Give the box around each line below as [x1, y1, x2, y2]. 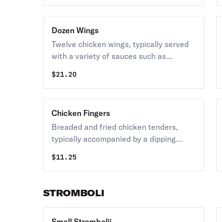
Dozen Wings [52, 25, 99, 35]
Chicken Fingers [52, 108, 111, 118]
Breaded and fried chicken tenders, [52, 122, 178, 132]
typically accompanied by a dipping [52, 134, 176, 144]
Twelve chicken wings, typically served [52, 39, 189, 49]
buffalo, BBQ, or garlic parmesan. [52, 63, 171, 73]
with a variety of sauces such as [52, 51, 166, 61]
